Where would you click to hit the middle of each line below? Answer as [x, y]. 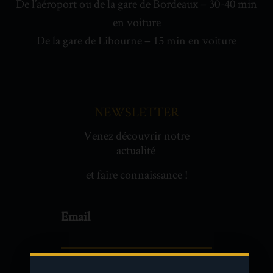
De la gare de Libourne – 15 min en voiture [136, 41]
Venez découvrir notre [136, 136]
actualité [136, 150]
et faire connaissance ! [136, 175]
